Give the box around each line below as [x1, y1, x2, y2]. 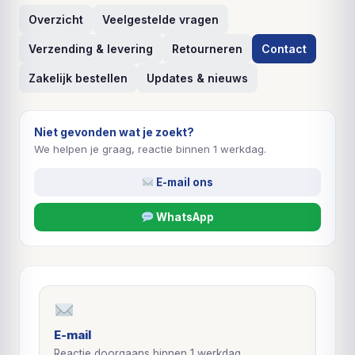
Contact [261, 42, 307, 55]
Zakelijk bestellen [29, 71, 128, 85]
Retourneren [172, 42, 242, 55]
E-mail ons [154, 176, 214, 189]
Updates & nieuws [147, 71, 248, 85]
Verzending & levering [29, 42, 153, 55]
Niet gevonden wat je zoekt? [34, 125, 194, 139]
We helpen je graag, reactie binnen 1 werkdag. [34, 143, 266, 155]
